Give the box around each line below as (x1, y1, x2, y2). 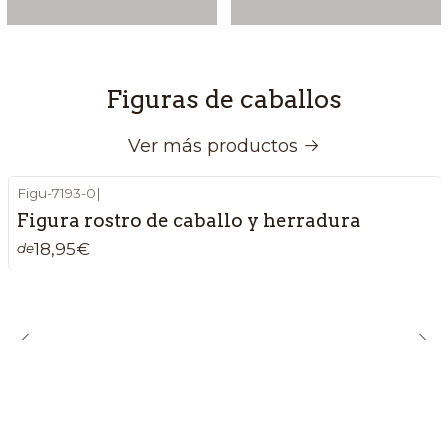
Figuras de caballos (106, 83, 342, 114)
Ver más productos (128, 135, 298, 158)
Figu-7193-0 (16, 184, 96, 201)
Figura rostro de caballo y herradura (16, 208, 361, 232)
